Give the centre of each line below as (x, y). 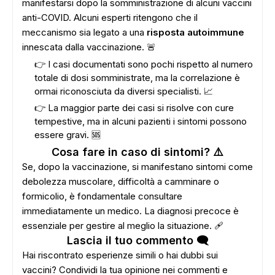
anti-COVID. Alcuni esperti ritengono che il (110, 17)
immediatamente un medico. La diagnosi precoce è (130, 211)
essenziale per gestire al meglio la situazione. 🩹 (123, 226)
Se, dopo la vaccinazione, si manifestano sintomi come (137, 167)
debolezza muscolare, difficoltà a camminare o (121, 181)
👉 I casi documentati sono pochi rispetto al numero (144, 64)
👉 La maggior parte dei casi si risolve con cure (134, 108)
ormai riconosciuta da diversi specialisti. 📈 (124, 91)
